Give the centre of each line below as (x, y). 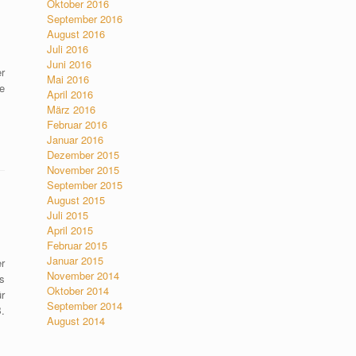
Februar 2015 (77, 245)
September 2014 (85, 306)
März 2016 (72, 109)
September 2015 (85, 185)
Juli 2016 (68, 49)
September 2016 (85, 19)
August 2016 (76, 34)
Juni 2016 (70, 64)
